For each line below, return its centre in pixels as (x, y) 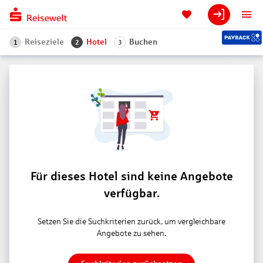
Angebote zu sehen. (131, 233)
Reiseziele (44, 42)
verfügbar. (131, 193)
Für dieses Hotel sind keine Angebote (131, 176)
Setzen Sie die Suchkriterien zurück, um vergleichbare (131, 222)
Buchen (143, 42)
